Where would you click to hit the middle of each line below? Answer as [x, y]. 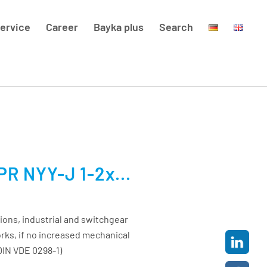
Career [62, 27]
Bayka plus [119, 27]
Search [176, 27]
